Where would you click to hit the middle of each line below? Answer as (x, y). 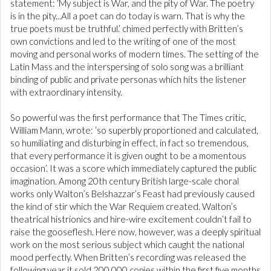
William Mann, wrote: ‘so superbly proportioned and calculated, (134, 130)
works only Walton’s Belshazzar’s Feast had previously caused (132, 194)
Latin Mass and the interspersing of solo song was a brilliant (127, 67)
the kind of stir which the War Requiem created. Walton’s (124, 207)
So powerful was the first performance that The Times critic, (128, 118)
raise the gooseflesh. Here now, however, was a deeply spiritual (135, 232)
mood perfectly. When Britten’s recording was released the (128, 257)
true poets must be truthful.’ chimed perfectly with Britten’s (127, 29)
